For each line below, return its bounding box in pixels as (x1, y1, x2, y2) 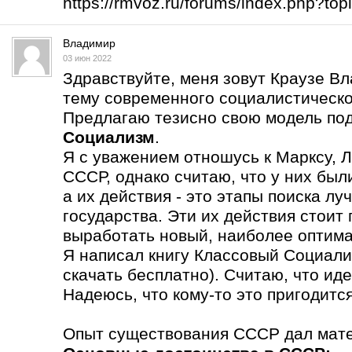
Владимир (63, 37, 115, 49)
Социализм (63, 128, 155, 146)
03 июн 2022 (63, 53, 112, 63)
